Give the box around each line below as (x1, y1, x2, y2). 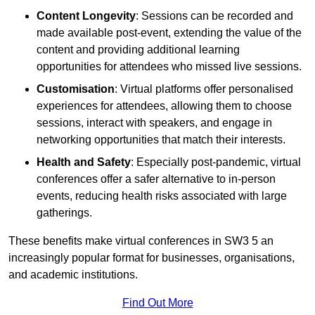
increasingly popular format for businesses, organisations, (8, 252, 295, 264)
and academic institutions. (8, 269, 138, 281)
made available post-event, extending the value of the (37, 27, 302, 39)
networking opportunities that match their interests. (37, 134, 285, 146)
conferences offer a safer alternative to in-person (37, 173, 276, 186)
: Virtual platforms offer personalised (115, 83, 293, 96)
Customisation (37, 83, 115, 96)
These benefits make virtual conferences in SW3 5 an (8, 235, 274, 247)
